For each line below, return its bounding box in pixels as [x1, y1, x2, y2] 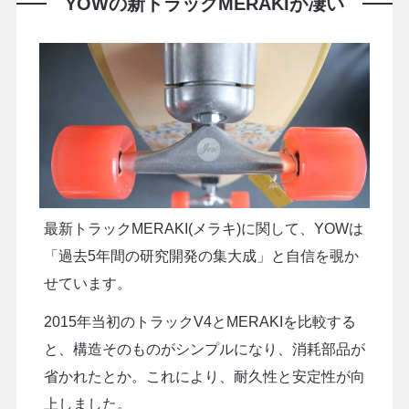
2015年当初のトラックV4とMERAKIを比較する [43, 313, 356, 330]
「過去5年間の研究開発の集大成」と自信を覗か [43, 247, 359, 264]
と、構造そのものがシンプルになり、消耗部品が [43, 341, 365, 357]
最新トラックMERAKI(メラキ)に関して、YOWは [43, 220, 363, 236]
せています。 [43, 275, 131, 291]
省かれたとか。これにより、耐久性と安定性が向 [43, 368, 365, 384]
